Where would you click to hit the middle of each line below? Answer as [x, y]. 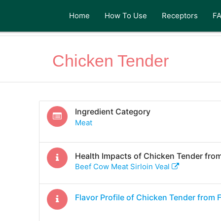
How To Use [126, 16]
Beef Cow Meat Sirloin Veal [123, 166]
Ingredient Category [112, 112]
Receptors [180, 16]
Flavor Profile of [105, 197]
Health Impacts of [109, 156]
